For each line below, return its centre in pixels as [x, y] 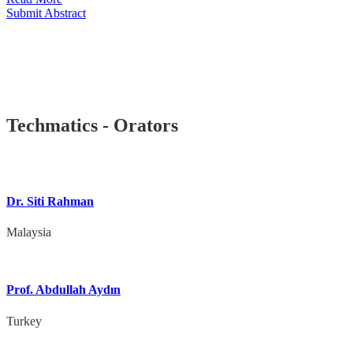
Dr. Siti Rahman [50, 201]
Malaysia [29, 232]
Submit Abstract [46, 13]
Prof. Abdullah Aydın [63, 290]
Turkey [24, 321]
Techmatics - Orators [92, 125]
